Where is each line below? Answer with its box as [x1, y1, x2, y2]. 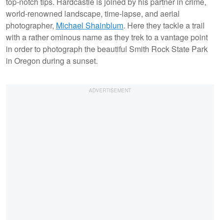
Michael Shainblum [56, 19, 123, 31]
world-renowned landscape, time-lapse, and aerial [6, 7, 180, 19]
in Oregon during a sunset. [6, 55, 98, 66]
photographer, [6, 19, 56, 31]
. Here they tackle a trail [123, 19, 205, 31]
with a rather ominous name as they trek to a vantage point [6, 31, 208, 43]
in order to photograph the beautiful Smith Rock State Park [6, 43, 208, 55]
